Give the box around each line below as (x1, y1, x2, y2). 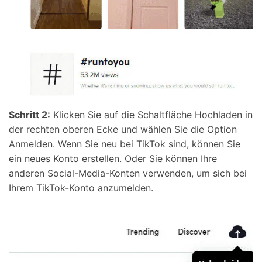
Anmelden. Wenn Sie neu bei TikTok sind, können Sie (9, 138, 240, 150)
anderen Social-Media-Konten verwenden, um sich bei (9, 167, 247, 180)
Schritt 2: (9, 109, 50, 121)
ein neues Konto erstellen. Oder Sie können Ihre (9, 153, 217, 165)
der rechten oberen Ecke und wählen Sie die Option (9, 123, 237, 136)
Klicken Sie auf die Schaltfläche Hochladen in (50, 109, 253, 121)
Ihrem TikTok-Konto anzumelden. (9, 182, 153, 194)
